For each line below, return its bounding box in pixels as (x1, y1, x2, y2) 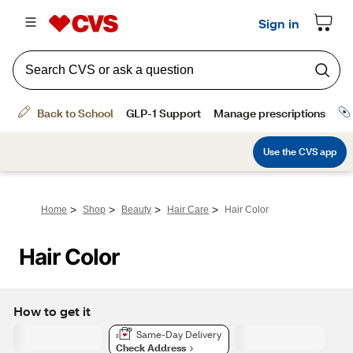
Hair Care (167, 204, 209, 215)
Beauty (121, 204, 151, 215)
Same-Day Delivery (136, 329, 221, 341)
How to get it (13, 302, 91, 319)
